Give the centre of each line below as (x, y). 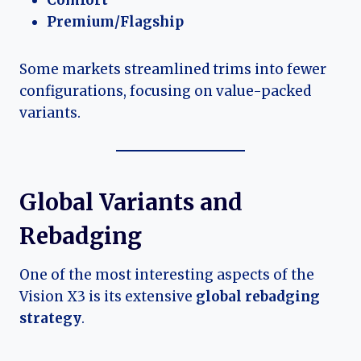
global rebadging (258, 297)
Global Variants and (131, 203)
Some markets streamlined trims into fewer (173, 70)
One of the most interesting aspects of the (167, 275)
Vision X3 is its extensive (108, 297)
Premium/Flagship (115, 22)
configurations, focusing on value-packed (165, 91)
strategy (50, 319)
